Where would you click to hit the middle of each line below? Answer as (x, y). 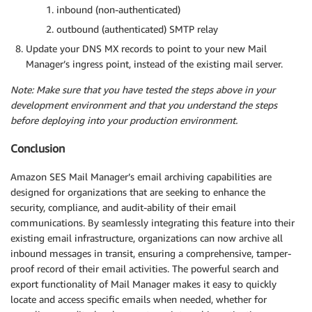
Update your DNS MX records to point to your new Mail (146, 48)
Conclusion (38, 149)
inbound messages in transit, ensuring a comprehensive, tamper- (151, 253)
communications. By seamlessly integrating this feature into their (153, 222)
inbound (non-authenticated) (118, 9)
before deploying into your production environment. (124, 120)
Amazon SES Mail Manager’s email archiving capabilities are (141, 176)
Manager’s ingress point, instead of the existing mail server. (154, 63)
